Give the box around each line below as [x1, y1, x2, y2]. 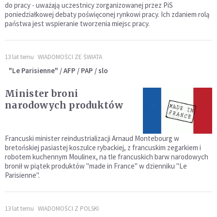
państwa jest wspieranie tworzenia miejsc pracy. [5, 19, 150, 29]
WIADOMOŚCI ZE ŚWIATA [38, 53, 102, 62]
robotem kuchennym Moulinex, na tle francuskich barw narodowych [5, 152, 208, 162]
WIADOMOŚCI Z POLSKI [38, 204, 99, 213]
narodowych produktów [5, 99, 123, 111]
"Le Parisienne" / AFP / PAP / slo [9, 66, 108, 76]
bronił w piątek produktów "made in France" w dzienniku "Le [5, 161, 187, 171]
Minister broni [5, 88, 78, 100]
